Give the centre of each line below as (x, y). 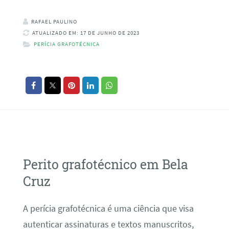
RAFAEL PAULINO (54, 22)
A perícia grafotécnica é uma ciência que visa (108, 209)
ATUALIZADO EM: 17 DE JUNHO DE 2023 (86, 33)
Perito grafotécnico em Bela (105, 164)
